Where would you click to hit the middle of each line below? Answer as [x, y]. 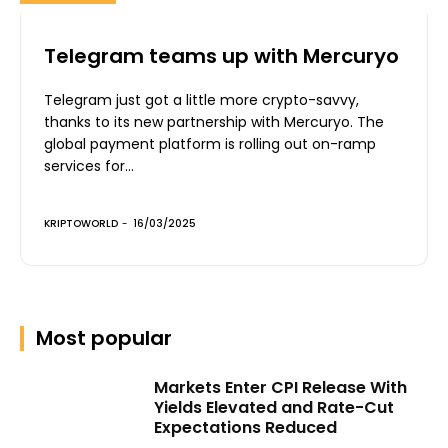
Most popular [104, 337]
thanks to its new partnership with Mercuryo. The [200, 121]
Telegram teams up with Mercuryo [221, 55]
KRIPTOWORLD [81, 223]
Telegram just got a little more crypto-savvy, [201, 99]
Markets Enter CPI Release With [281, 387]
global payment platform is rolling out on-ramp [210, 143]
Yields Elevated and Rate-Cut [274, 407]
